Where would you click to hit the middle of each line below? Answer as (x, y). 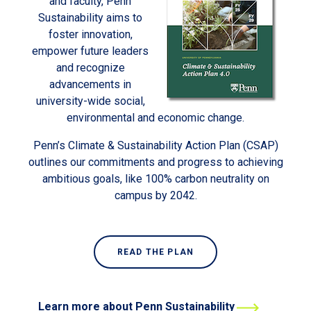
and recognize (90, 68)
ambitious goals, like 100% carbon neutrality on (155, 179)
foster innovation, (90, 35)
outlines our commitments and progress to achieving (155, 162)
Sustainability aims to (90, 18)
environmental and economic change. (155, 118)
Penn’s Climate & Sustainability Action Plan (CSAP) (155, 146)
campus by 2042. (155, 196)
